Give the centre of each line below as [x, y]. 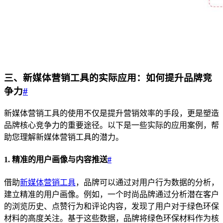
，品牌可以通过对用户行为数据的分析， [147, 182]
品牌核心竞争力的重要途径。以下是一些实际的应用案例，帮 [111, 125]
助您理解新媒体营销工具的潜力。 [64, 137]
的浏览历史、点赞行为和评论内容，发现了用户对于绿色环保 [111, 206]
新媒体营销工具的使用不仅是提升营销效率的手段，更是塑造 [111, 113]
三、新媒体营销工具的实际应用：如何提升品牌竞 [108, 78]
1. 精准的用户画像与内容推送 [56, 160]
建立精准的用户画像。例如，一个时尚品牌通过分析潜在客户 [111, 194]
